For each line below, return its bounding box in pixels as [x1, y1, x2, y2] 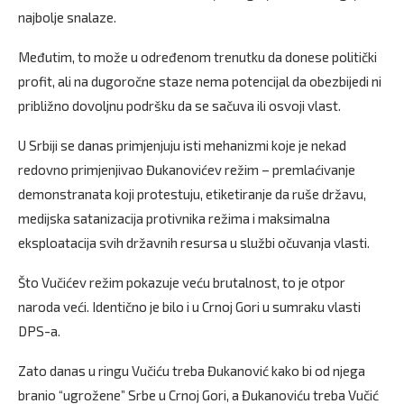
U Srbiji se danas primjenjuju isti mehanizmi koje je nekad [18, 137, 346, 154]
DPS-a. [18, 323, 60, 340]
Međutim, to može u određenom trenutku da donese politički [18, 49, 377, 66]
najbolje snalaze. [18, 9, 116, 26]
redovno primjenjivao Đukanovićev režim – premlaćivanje [18, 161, 355, 179]
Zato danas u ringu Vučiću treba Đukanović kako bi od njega [18, 363, 365, 380]
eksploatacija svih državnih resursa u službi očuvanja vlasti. [18, 234, 370, 252]
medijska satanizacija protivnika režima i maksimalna [18, 210, 330, 227]
